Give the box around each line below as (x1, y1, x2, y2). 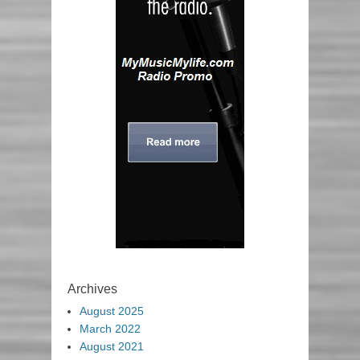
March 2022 (80, 322, 141, 336)
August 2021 (80, 340, 144, 354)
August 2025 (80, 305, 144, 318)
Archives (67, 282, 117, 297)
